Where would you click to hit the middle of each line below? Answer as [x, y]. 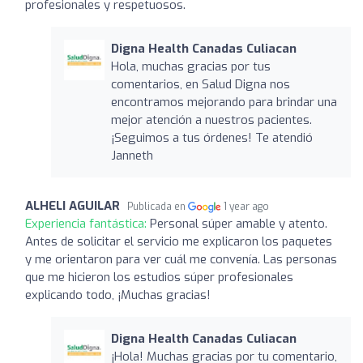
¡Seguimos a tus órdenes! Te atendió [211, 137]
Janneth [132, 155]
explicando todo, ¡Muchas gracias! [118, 295]
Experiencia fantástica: [88, 223]
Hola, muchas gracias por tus [190, 66]
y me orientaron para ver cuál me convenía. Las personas [181, 259]
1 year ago [247, 206]
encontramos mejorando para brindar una [224, 102]
